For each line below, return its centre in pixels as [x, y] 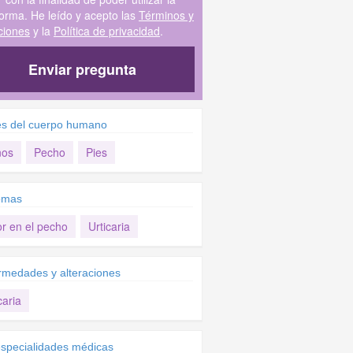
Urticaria [109, 226]
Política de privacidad [106, 31]
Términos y [166, 15]
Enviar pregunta [83, 69]
